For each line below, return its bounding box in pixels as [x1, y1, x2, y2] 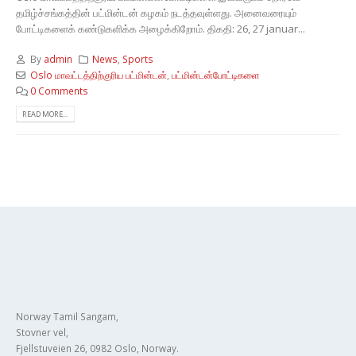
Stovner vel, [16, 325, 68, 339]
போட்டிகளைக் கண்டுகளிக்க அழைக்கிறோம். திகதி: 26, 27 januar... [16, 21, 305, 36]
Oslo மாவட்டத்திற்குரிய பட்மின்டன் [29, 68, 167, 82]
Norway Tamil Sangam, [16, 309, 118, 323]
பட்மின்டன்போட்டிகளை [171, 68, 260, 82]
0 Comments [29, 84, 88, 98]
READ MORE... [22, 109, 68, 120]
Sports [122, 52, 154, 66]
